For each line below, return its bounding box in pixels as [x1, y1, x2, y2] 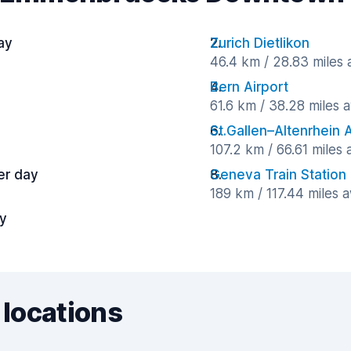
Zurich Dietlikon [210, 35, 309, 51]
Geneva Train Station [210, 167, 346, 183]
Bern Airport [210, 79, 288, 95]
